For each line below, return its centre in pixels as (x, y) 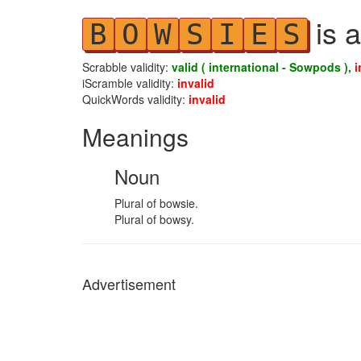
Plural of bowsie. (156, 203)
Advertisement (129, 284)
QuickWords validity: (135, 99)
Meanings (135, 137)
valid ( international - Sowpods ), (263, 67)
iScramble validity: (130, 83)
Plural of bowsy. (154, 219)
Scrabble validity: (127, 67)
